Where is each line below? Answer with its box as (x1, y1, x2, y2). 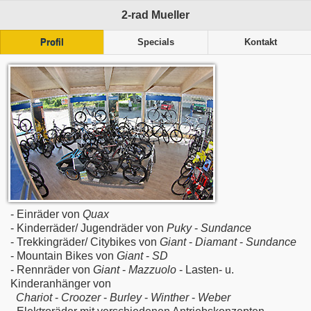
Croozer (61, 291, 101, 303)
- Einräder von (10, 208, 83, 220)
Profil (40, 37, 65, 48)
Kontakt (244, 37, 278, 48)
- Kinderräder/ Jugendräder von (10, 221, 167, 234)
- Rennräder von (10, 263, 93, 276)
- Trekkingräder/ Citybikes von (10, 235, 160, 248)
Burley (110, 291, 144, 303)
